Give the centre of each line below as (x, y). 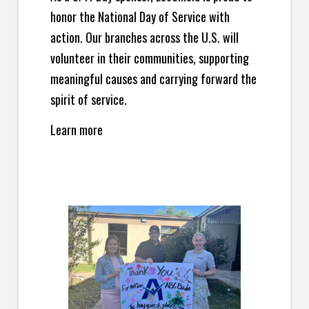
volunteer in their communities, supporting (149, 58)
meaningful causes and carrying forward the (153, 79)
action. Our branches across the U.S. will (144, 38)
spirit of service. (88, 100)
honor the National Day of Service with (140, 17)
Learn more (76, 130)
